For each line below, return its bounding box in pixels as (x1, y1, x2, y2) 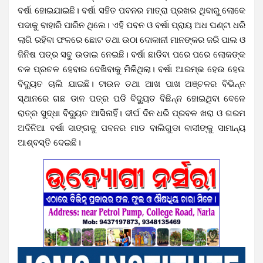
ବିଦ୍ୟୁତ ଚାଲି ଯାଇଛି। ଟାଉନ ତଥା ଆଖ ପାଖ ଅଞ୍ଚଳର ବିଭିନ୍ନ (18, 78, 245, 89)
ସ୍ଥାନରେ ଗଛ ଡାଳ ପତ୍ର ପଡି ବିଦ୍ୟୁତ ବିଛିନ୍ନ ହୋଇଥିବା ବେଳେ (18, 93, 245, 104)
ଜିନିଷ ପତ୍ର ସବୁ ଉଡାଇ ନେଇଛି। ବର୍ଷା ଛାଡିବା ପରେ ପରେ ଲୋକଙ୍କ (18, 49, 245, 60)
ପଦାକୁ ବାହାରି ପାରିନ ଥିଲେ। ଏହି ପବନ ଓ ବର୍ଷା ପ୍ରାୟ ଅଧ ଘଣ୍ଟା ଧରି (18, 19, 245, 31)
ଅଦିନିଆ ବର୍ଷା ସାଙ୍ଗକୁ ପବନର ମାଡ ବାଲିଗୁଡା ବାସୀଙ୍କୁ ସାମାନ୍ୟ (18, 122, 245, 133)
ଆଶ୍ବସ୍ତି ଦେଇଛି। (18, 137, 81, 148)
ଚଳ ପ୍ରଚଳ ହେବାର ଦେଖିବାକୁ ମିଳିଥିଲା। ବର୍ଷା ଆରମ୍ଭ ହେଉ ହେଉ (18, 63, 245, 75)
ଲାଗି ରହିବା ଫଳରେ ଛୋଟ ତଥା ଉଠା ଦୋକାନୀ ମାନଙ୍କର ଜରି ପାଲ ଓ (18, 34, 245, 45)
